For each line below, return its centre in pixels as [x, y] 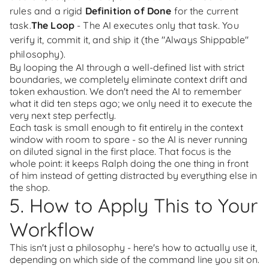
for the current [205, 11]
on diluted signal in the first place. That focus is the [120, 151]
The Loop [53, 25]
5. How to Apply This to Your [134, 205]
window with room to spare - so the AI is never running [128, 139]
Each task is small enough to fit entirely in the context [126, 127]
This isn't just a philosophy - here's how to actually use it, [133, 247]
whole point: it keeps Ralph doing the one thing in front [129, 163]
